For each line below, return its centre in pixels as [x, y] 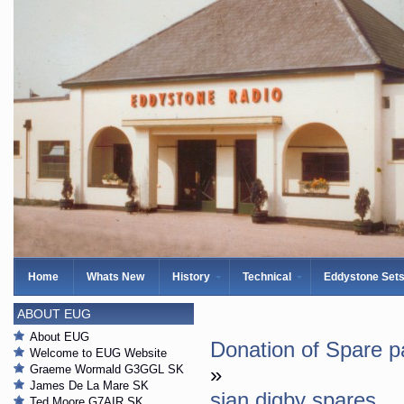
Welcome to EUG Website [98, 353]
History [191, 277]
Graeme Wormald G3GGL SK [107, 369]
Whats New [115, 277]
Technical [267, 277]
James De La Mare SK [89, 386]
